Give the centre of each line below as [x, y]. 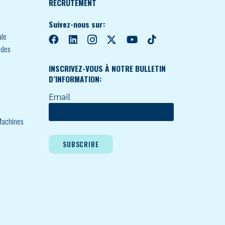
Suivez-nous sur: [77, 24]
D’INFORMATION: [75, 79]
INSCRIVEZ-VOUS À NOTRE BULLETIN [107, 68]
